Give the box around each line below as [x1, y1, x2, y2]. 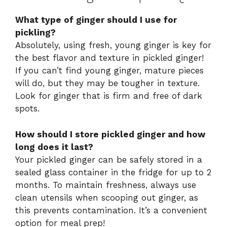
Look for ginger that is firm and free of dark [15, 91, 202, 101]
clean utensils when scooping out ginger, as [15, 192, 198, 203]
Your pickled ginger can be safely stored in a [15, 154, 202, 165]
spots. [15, 103, 40, 114]
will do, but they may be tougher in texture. [15, 78, 200, 89]
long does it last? [15, 141, 93, 152]
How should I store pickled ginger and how [15, 129, 205, 139]
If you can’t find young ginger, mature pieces [15, 65, 204, 76]
